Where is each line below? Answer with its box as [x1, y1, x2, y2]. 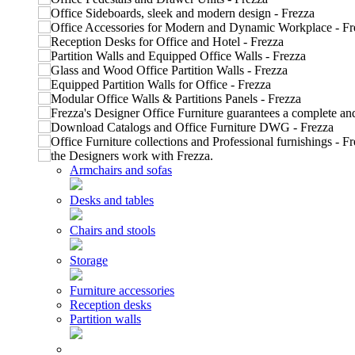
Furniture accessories [70, 284, 174, 297]
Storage [70, 254, 108, 267]
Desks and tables [70, 193, 154, 207]
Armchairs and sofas [70, 163, 172, 177]
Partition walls [70, 312, 141, 326]
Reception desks [70, 298, 151, 311]
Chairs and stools [70, 223, 155, 237]
